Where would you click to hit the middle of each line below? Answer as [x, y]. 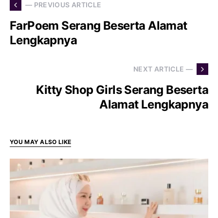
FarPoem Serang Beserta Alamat [99, 25]
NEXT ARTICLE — [163, 69]
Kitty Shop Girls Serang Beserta [122, 90]
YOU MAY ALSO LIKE [41, 142]
